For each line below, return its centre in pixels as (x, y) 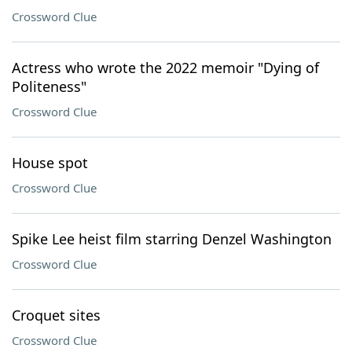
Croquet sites (56, 315)
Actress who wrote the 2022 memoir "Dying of (165, 68)
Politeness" (49, 86)
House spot (50, 163)
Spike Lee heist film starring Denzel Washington (172, 239)
